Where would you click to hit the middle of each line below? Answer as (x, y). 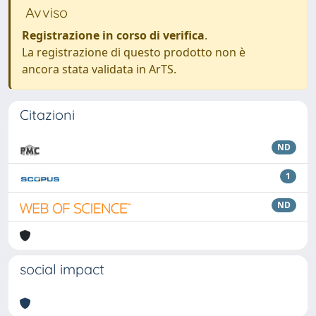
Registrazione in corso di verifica (113, 35)
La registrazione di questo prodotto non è (134, 52)
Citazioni (47, 115)
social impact (62, 269)
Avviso (45, 12)
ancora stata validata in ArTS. (99, 69)
